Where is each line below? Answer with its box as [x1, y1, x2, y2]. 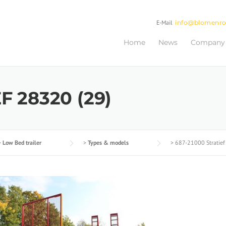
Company [191, 37, 225, 47]
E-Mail [156, 19, 173, 27]
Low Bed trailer [3, 139, 41, 146]
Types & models [88, 139, 129, 146]
